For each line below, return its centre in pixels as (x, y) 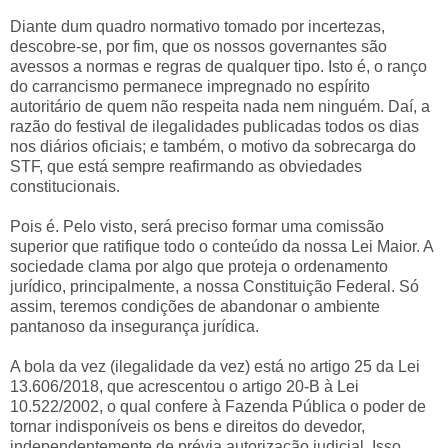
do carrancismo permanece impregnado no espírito (190, 86)
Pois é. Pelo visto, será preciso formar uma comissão (197, 226)
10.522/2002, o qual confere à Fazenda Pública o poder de (218, 406)
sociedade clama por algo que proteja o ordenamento (199, 266)
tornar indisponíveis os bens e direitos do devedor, (187, 426)
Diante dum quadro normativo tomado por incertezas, (197, 26)
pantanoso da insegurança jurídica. (134, 326)
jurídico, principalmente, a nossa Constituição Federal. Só (214, 286)
